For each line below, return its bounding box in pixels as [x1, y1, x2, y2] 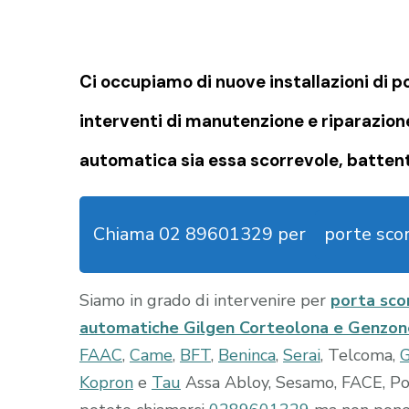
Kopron [79, 371, 133, 393]
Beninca [218, 343, 276, 366]
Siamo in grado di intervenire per [79, 288, 330, 311]
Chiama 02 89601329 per [93, 221, 306, 246]
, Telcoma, [320, 343, 400, 366]
